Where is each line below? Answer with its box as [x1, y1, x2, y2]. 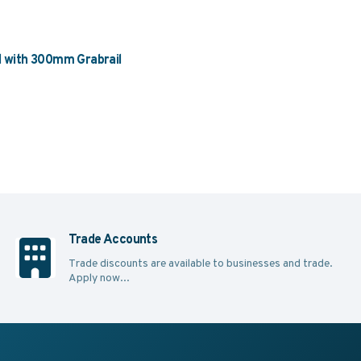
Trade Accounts [68, 230, 158, 247]
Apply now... [68, 269, 130, 284]
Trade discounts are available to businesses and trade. [68, 255, 333, 270]
